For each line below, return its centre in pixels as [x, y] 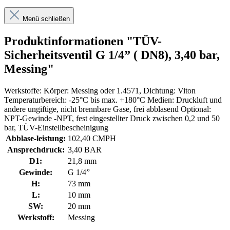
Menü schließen [46, 19]
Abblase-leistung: [36, 139]
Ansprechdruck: [36, 150]
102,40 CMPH [92, 139]
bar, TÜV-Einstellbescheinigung [56, 128]
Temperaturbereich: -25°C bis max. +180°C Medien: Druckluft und [113, 100]
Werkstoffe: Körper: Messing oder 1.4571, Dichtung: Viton [100, 91]
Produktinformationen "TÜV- [83, 41]
